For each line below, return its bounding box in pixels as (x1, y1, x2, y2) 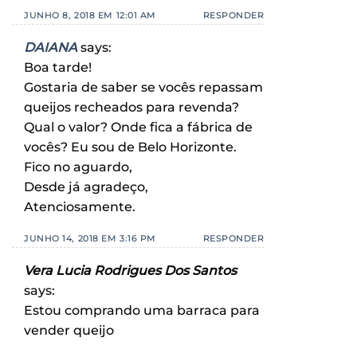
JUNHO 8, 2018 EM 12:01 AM (24, 10, 156, 22)
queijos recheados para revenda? (24, 100, 239, 116)
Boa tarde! (24, 60, 92, 76)
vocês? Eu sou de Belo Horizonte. (24, 139, 237, 155)
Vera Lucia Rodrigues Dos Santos (24, 263, 237, 279)
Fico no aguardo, (24, 159, 132, 175)
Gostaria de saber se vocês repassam (24, 80, 263, 96)
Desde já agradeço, (24, 179, 148, 195)
